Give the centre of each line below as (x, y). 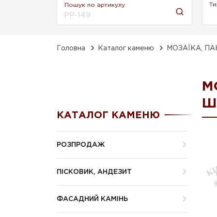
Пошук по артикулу (95, 5)
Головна (71, 48)
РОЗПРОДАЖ (81, 145)
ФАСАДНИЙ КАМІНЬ (92, 199)
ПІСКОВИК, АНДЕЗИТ (94, 172)
